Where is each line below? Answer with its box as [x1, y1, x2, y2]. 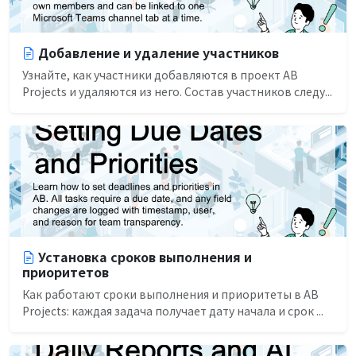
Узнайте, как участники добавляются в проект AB [22, 66, 298, 83]
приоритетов [22, 261, 109, 281]
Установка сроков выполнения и [38, 246, 252, 266]
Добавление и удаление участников [38, 42, 279, 62]
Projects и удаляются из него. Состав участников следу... [22, 83, 332, 99]
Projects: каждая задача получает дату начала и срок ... [22, 302, 323, 319]
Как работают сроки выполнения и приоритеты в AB [22, 285, 319, 302]
